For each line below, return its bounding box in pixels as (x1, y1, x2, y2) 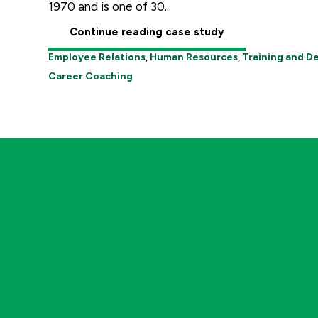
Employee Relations (48, 51, 146, 64)
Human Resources (150, 51, 238, 64)
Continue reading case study (70, 26, 224, 39)
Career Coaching (48, 70, 133, 83)
